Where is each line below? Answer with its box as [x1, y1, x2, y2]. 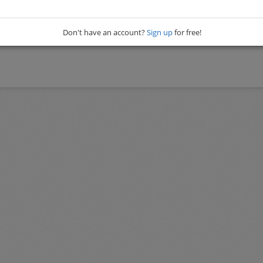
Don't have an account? [63, 27, 147, 38]
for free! [173, 27, 201, 38]
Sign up [147, 27, 173, 38]
